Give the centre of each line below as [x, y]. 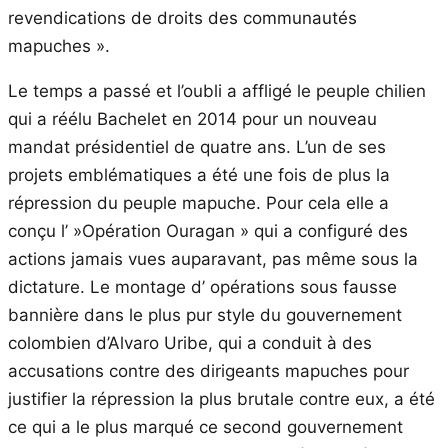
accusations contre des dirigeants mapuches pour [208, 370]
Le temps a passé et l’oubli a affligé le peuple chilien [217, 90]
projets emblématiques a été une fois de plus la [199, 174]
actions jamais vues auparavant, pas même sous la [213, 258]
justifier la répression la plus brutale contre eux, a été [221, 398]
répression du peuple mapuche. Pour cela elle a [198, 202]
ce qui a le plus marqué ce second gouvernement [205, 426]
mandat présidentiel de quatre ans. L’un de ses [197, 146]
